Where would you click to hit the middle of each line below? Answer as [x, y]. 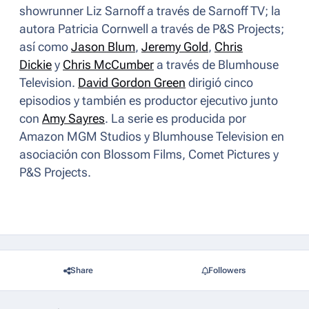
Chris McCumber [108, 65]
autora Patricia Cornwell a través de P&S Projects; [152, 29]
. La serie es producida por [176, 119]
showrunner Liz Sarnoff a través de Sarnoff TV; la [150, 11]
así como [45, 47]
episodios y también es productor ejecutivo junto [149, 101]
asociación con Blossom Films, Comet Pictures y [149, 155]
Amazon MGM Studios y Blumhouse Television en [152, 137]
